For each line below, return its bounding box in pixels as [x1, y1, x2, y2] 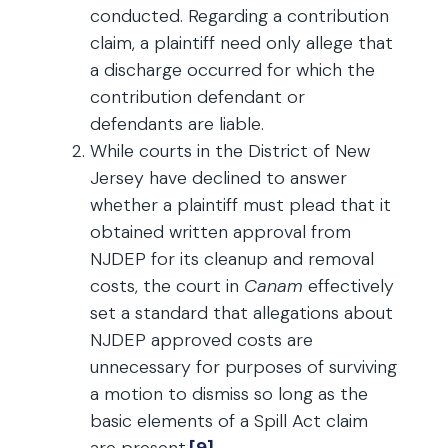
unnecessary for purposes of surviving [90, 355, 397, 379]
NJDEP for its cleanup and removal [90, 247, 374, 271]
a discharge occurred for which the [90, 58, 375, 82]
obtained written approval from [90, 220, 351, 244]
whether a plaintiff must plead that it [90, 193, 391, 217]
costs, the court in [90, 274, 244, 298]
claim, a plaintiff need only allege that [90, 31, 393, 55]
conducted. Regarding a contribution [90, 4, 389, 28]
